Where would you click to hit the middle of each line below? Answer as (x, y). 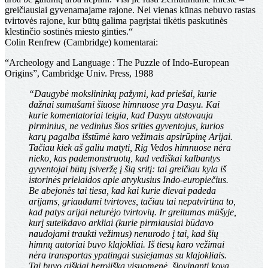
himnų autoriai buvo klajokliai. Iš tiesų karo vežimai (127, 245)
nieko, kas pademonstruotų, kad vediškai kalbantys (124, 159)
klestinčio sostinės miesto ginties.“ (69, 32)
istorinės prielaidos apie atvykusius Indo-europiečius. (129, 180)
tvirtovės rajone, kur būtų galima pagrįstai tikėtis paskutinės (116, 21)
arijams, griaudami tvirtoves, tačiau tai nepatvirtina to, (132, 202)
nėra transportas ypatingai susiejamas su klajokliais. (128, 255)
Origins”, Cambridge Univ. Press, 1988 (79, 74)
